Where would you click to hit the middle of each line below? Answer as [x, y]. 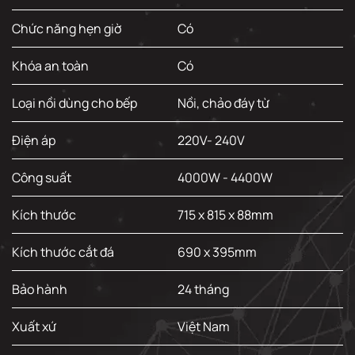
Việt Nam [204, 326]
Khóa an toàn [50, 65]
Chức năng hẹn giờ [67, 28]
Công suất [42, 177]
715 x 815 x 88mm [225, 214]
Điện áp [34, 140]
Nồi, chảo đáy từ [223, 103]
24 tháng [203, 289]
